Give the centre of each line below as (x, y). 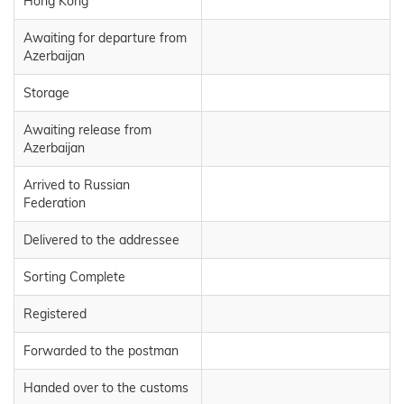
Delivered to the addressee (101, 239)
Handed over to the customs (106, 387)
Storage (46, 92)
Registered (55, 313)
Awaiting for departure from (105, 37)
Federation (55, 202)
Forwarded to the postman (101, 350)
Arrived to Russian (77, 184)
